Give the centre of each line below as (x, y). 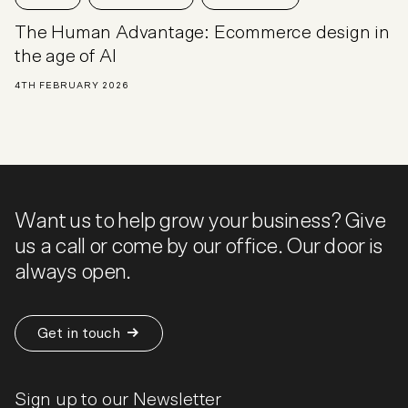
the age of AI (66, 56)
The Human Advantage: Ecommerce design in (202, 32)
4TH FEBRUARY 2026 (72, 85)
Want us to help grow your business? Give (200, 221)
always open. (73, 272)
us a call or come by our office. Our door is (199, 246)
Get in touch (79, 334)
